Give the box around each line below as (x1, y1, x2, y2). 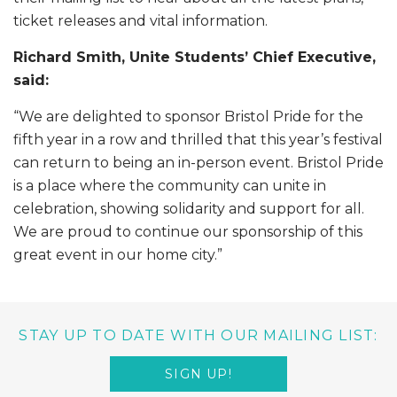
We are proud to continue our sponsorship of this (13, 222, 362, 240)
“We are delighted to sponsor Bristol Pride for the (13, 107, 363, 125)
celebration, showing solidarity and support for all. (13, 199, 364, 217)
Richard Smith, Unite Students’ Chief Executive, (13, 48, 376, 66)
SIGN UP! (165, 365, 232, 382)
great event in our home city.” (13, 245, 222, 263)
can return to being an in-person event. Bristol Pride (13, 153, 384, 171)
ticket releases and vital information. (13, 12, 268, 29)
